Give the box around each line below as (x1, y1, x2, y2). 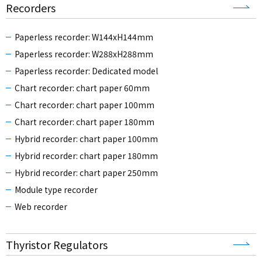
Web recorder (15, 201, 67, 213)
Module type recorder (15, 184, 98, 196)
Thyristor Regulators (6, 237, 108, 253)
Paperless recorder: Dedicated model (15, 65, 158, 77)
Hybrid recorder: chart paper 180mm (15, 150, 158, 162)
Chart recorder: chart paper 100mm (15, 99, 154, 111)
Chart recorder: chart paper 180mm (15, 116, 154, 128)
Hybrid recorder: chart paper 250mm (15, 167, 158, 179)
